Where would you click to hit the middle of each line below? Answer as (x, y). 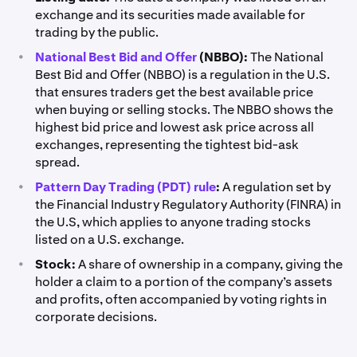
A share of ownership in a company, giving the (210, 264)
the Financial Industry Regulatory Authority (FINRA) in (188, 204)
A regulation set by (275, 187)
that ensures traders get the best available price (174, 92)
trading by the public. (97, 32)
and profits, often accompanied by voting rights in (181, 299)
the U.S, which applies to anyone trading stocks (173, 222)
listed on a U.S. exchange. (110, 239)
